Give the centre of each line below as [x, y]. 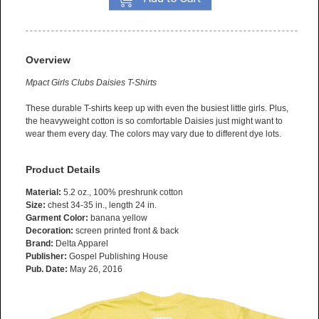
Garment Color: [57, 218]
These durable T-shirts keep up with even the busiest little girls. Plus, [157, 109]
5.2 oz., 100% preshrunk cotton [122, 193]
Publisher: [46, 257]
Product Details [63, 170]
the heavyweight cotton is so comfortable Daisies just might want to [154, 121]
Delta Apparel [81, 244]
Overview [48, 60]
